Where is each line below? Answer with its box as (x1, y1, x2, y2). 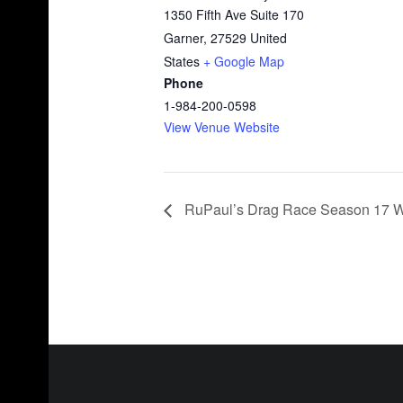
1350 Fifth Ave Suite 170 (164, 5, 304, 24)
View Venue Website (164, 118, 280, 137)
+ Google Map (203, 52, 284, 71)
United (250, 29, 287, 48)
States (164, 52, 200, 71)
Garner (164, 29, 203, 48)
